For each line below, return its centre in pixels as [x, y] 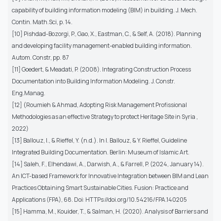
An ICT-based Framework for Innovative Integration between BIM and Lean [110, 176]
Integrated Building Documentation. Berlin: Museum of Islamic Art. [101, 152]
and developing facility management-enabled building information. [102, 45]
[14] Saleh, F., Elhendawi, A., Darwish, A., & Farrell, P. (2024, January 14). [108, 164]
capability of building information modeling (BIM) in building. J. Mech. [105, 10]
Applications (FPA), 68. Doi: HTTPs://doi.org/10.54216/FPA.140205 [99, 199]
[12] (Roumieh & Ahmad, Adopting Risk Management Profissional [99, 105]
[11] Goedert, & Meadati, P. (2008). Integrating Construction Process [101, 69]
